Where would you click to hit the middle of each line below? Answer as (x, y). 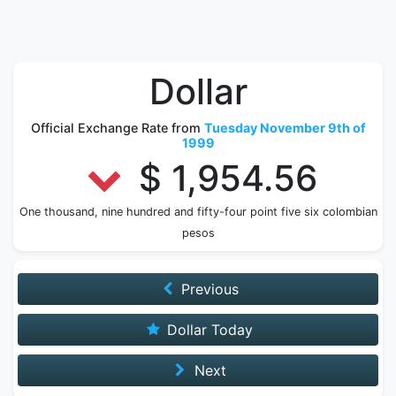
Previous (208, 289)
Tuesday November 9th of (285, 128)
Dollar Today (208, 330)
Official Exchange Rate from (117, 128)
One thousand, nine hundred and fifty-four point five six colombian (198, 212)
